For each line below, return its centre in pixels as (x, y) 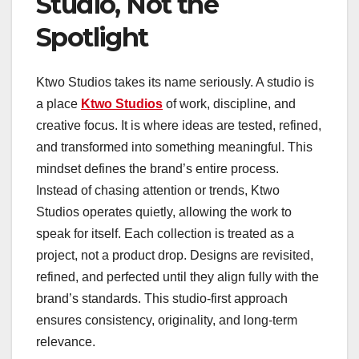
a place (58, 104)
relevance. (66, 342)
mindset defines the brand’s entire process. (157, 169)
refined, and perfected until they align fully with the (177, 277)
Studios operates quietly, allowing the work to (164, 212)
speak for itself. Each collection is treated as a (165, 234)
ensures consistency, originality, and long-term (167, 321)
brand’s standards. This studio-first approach (162, 299)
